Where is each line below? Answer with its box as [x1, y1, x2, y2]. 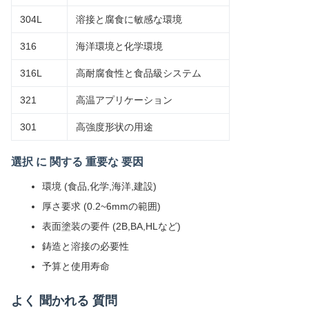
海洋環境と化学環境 [76, 41, 163, 52]
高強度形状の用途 [76, 121, 153, 132]
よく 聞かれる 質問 [11, 294, 117, 308]
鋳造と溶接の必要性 [42, 241, 129, 252]
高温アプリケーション [76, 94, 172, 106]
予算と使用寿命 [42, 261, 110, 272]
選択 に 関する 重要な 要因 [11, 156, 143, 168]
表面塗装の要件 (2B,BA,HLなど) [42, 221, 181, 232]
